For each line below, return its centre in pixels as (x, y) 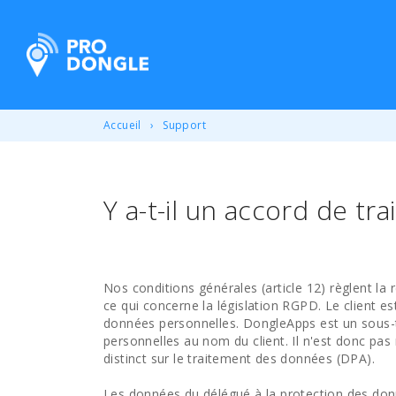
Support (185, 125)
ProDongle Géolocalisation (140, 45)
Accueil (122, 125)
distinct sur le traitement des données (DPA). (239, 358)
